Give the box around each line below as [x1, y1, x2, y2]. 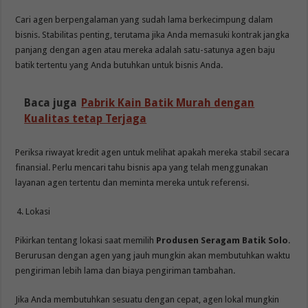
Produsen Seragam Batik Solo [156, 234, 289, 245]
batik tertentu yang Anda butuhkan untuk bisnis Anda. [15, 59, 223, 70]
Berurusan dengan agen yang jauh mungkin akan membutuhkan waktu [15, 250, 291, 261]
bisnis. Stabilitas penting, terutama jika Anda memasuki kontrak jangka [15, 29, 290, 40]
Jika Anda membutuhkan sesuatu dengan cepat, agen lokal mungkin [15, 294, 280, 305]
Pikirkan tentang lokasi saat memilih [15, 234, 157, 245]
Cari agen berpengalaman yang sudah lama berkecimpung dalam [15, 14, 274, 25]
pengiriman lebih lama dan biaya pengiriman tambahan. [15, 265, 236, 276]
